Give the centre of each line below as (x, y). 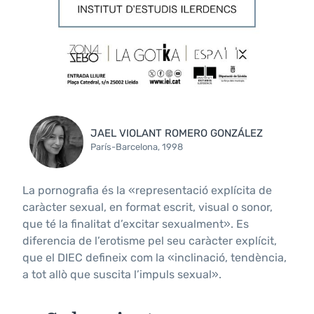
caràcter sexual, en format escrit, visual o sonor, (148, 207)
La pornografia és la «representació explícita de (147, 190)
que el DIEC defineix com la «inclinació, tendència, (155, 257)
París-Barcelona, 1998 (137, 147)
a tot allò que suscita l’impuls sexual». (122, 274)
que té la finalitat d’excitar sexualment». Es (136, 224)
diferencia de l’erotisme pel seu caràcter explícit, (150, 240)
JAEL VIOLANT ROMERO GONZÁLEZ (177, 134)
